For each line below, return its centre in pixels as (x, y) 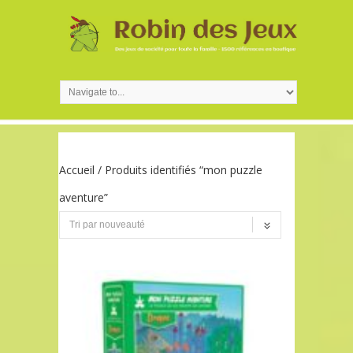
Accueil (77, 169)
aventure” (84, 197)
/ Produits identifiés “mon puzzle (178, 169)
